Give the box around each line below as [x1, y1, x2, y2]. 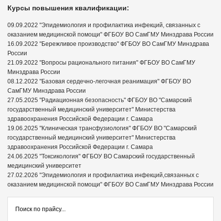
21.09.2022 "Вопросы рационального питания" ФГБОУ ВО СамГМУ [7, 59, 195, 66]
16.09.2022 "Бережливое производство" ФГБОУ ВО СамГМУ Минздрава [7, 40, 209, 47]
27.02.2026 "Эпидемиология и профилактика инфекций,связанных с [7, 171, 199, 179]
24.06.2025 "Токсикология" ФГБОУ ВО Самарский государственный [7, 152, 195, 160]
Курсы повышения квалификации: [7, 3, 129, 12]
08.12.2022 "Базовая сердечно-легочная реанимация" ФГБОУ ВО [7, 77, 191, 85]
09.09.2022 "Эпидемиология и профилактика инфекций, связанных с [7, 21, 200, 29]
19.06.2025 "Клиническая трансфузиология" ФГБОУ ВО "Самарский [7, 124, 197, 132]
